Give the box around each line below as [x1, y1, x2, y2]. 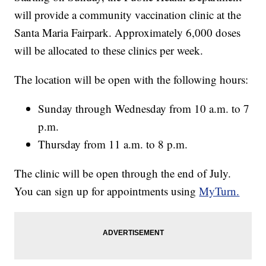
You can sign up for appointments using [14, 183, 199, 199]
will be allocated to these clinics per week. [14, 43, 204, 58]
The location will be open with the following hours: [14, 72, 249, 87]
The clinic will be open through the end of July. [14, 166, 232, 181]
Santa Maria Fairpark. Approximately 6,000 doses [14, 25, 241, 40]
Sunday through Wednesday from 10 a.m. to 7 [38, 101, 250, 116]
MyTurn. [199, 183, 240, 199]
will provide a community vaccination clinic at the [14, 7, 242, 23]
